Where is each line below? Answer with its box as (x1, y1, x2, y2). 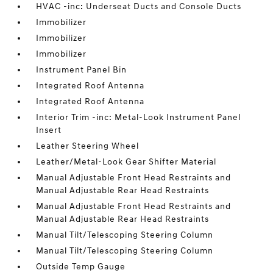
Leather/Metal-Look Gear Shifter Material (36, 157, 217, 167)
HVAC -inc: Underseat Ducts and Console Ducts (36, 1, 242, 12)
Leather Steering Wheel (36, 141, 140, 151)
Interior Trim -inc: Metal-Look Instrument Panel (36, 112, 241, 122)
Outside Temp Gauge (36, 261, 126, 272)
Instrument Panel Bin (36, 65, 127, 75)
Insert (36, 125, 62, 135)
